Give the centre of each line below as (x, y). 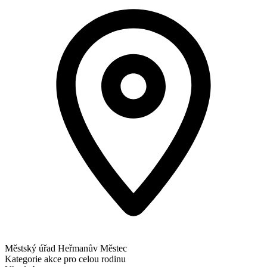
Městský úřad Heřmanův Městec (66, 249)
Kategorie (23, 259)
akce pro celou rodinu (85, 259)
